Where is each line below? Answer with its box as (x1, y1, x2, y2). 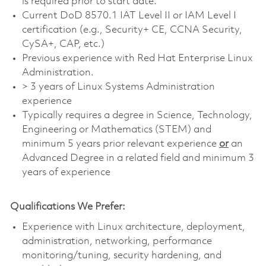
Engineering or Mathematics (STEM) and (21, 124, 211, 135)
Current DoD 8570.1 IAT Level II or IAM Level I (21, 10, 236, 21)
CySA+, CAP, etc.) (21, 39, 104, 49)
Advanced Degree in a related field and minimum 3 (21, 153, 254, 163)
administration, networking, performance (21, 236, 212, 246)
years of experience (21, 167, 110, 178)
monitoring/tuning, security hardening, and (21, 250, 221, 261)
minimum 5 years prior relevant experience (21, 138, 219, 149)
